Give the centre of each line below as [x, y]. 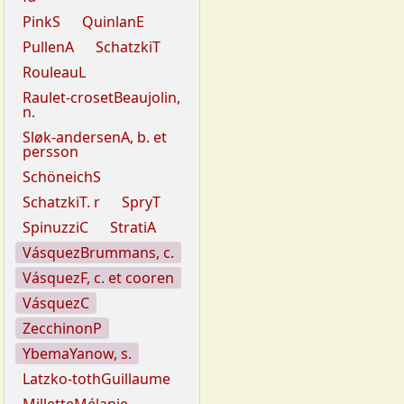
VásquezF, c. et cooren [98, 278]
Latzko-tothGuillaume [96, 379]
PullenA [48, 47]
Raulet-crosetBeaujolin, [101, 98]
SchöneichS [62, 177]
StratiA [133, 228]
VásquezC [56, 303]
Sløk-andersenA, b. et [95, 138]
